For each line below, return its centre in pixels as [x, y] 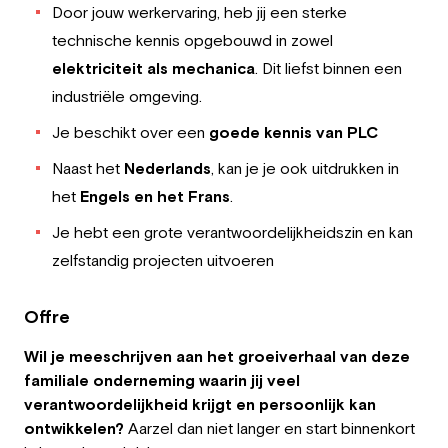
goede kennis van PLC [291, 132]
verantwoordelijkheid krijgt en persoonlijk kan [200, 404]
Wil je [46, 356]
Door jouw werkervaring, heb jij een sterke [199, 12]
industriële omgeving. [127, 96]
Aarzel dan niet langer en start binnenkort [269, 428]
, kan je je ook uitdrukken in [305, 168]
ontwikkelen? [74, 428]
